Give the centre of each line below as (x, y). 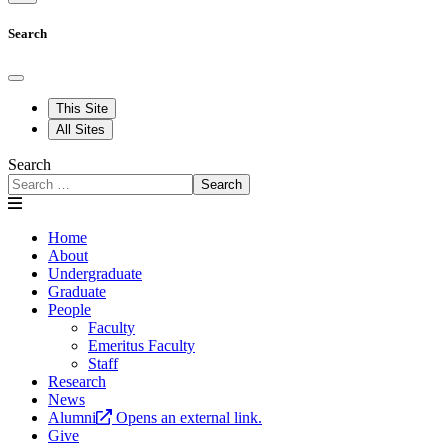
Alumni (72, 418)
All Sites (80, 130)
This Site (82, 109)
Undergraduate (95, 274)
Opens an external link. (189, 418)
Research (77, 382)
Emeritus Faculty (141, 346)
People (69, 310)
